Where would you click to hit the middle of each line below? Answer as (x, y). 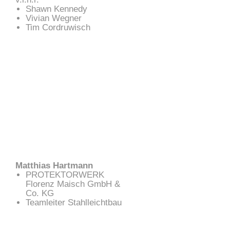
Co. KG (40, 193)
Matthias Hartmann (54, 165)
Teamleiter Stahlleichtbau (74, 202)
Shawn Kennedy (56, 9)
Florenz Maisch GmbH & (73, 184)
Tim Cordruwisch (58, 28)
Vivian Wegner (54, 18)
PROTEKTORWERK (65, 175)
